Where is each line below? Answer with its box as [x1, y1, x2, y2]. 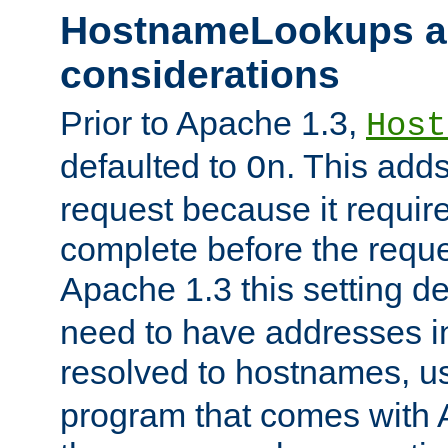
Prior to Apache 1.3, [60, 104, 366, 143]
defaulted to [60, 147, 246, 186]
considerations [60, 52, 340, 96]
